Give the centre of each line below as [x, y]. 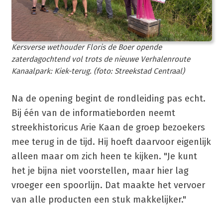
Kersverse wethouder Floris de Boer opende [86, 47]
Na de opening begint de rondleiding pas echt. [108, 98]
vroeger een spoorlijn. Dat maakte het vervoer [108, 185]
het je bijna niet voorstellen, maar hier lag [100, 170]
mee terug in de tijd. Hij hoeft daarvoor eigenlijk [111, 142]
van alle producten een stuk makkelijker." [99, 199]
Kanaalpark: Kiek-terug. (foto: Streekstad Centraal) [98, 71]
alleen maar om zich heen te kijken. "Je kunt [104, 156]
